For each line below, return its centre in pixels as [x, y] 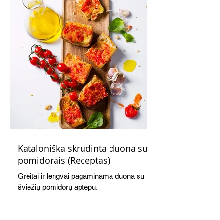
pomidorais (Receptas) [64, 160]
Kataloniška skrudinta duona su [83, 149]
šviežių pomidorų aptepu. [58, 187]
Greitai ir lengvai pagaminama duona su [81, 176]
